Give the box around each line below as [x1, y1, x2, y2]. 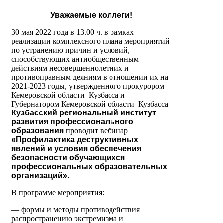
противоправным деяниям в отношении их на [11, 73, 168, 82]
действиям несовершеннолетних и [11, 64, 129, 73]
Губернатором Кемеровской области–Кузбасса [11, 100, 168, 109]
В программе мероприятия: [11, 188, 104, 197]
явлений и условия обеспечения [11, 144, 141, 153]
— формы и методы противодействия [11, 205, 140, 214]
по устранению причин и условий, [11, 46, 130, 55]
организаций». [11, 171, 69, 180]
